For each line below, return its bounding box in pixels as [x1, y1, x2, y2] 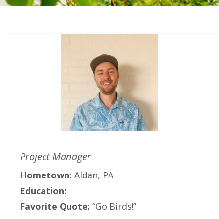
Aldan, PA [74, 169, 114, 181]
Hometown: [20, 169, 75, 181]
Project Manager [20, 150, 91, 164]
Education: [20, 185, 67, 197]
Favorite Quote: [20, 200, 93, 213]
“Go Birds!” [92, 200, 137, 213]
